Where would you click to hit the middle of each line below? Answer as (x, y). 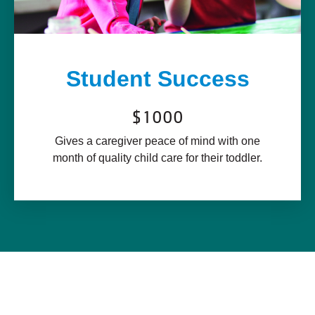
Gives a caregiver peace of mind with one (157, 141)
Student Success (157, 79)
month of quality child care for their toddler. (157, 158)
